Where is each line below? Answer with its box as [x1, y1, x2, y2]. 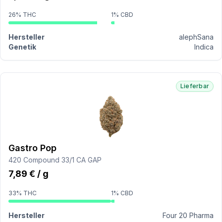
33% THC [8, 189, 37, 197]
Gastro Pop [8, 143, 56, 153]
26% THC [8, 11, 36, 18]
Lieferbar [180, 82, 209, 90]
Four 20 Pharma [163, 211, 214, 220]
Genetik [8, 43, 36, 51]
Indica [194, 43, 214, 51]
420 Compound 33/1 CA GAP [8, 156, 102, 164]
